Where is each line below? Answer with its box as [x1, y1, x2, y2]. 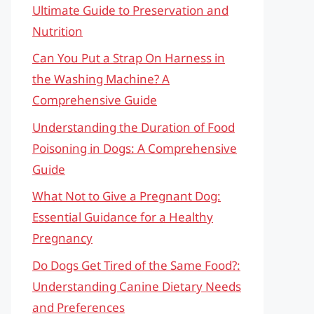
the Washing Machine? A [32, 71, 170, 87]
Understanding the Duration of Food [32, 118, 235, 135]
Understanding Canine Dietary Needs [32, 278, 241, 294]
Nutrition [32, 22, 83, 39]
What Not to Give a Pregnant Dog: [32, 188, 221, 204]
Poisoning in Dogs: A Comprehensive [32, 139, 237, 156]
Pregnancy [32, 230, 93, 246]
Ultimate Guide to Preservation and [32, 1, 228, 18]
